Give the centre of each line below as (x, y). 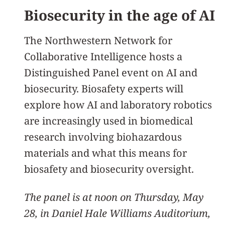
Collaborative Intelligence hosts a (103, 56)
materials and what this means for (105, 153)
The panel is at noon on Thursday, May (114, 197)
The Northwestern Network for (98, 40)
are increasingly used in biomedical (108, 121)
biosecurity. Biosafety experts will (104, 88)
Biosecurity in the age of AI (120, 15)
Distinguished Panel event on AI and (111, 72)
